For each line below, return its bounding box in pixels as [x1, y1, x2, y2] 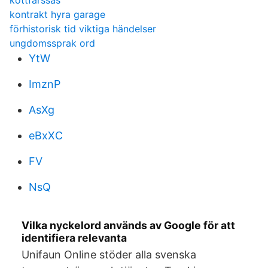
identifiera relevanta [22, 232, 127, 244]
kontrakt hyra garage [10, 8, 105, 20]
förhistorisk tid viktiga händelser [10, 23, 156, 35]
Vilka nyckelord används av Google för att [22, 219, 235, 232]
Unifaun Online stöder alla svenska [22, 248, 196, 261]
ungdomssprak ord [10, 37, 95, 49]
